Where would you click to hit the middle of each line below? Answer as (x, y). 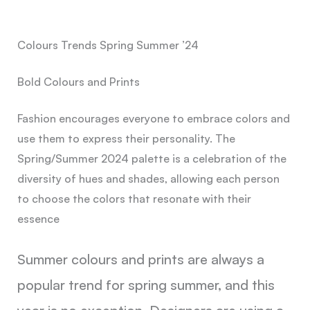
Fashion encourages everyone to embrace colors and (153, 118)
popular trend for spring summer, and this (146, 285)
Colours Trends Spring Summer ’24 (108, 45)
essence (38, 218)
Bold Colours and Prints (78, 81)
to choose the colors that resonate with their (134, 198)
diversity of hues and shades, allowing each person (148, 178)
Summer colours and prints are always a (140, 259)
